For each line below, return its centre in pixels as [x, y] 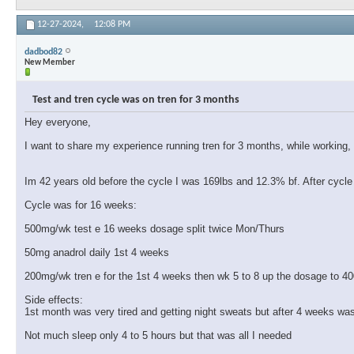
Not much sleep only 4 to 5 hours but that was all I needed [158, 336]
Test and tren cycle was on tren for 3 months [136, 100]
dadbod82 [43, 52]
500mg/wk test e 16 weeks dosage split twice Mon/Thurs [154, 229]
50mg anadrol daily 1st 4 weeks [97, 253]
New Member [50, 62]
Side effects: [54, 300]
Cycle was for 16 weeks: [81, 205]
